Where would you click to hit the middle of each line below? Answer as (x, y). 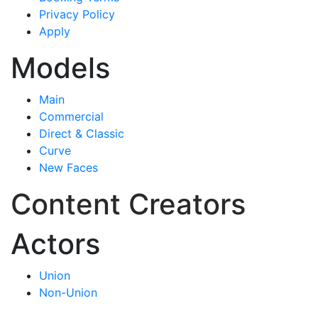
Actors (55, 243)
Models (60, 67)
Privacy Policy (77, 14)
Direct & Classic (82, 133)
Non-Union (68, 292)
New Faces (68, 167)
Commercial (71, 116)
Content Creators (128, 204)
